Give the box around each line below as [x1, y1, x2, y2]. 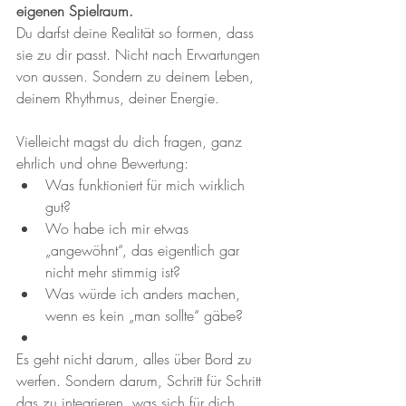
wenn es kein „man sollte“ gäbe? [45, 305, 243, 325]
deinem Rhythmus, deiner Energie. [16, 88, 219, 108]
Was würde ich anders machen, [45, 284, 245, 304]
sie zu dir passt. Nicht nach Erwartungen [16, 44, 265, 64]
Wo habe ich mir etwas [45, 218, 193, 238]
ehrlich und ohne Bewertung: [16, 153, 188, 173]
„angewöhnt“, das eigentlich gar [45, 240, 244, 260]
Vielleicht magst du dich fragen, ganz [16, 131, 246, 151]
